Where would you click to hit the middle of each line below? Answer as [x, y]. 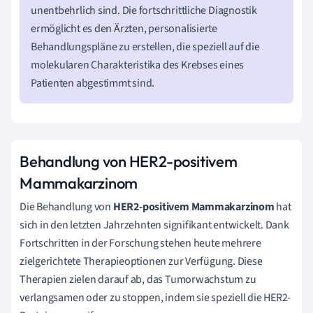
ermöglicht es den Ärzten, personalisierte [124, 28]
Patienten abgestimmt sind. [93, 83]
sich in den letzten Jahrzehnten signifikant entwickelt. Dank [154, 225]
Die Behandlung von [66, 206]
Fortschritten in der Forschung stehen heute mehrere [140, 243]
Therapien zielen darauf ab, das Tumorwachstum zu [138, 279]
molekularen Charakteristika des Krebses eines [138, 65]
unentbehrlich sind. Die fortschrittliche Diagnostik [144, 10]
